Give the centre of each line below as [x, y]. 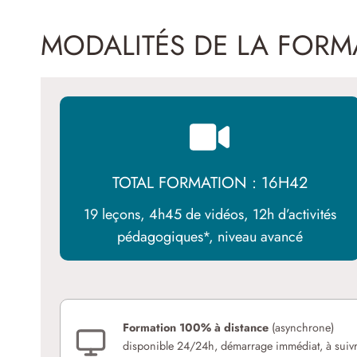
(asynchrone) [301, 328]
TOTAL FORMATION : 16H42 [210, 183]
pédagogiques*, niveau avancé [210, 237]
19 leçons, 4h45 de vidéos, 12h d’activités [210, 215]
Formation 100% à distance [196, 328]
